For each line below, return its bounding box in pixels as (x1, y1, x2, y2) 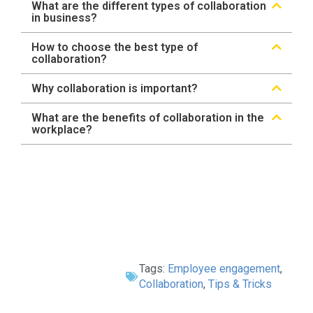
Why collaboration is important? (31, 82, 198, 96)
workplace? (31, 123, 92, 137)
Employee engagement (167, 262, 280, 276)
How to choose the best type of (31, 41, 198, 54)
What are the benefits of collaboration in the (31, 111, 264, 125)
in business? (31, 11, 97, 25)
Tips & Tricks (208, 277, 272, 291)
